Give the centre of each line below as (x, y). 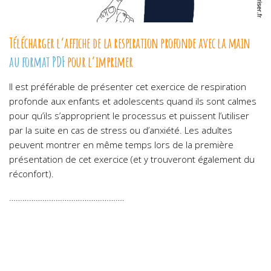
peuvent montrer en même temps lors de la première (121, 144)
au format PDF (37, 61)
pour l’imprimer (100, 61)
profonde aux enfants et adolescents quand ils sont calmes (133, 101)
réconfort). (31, 173)
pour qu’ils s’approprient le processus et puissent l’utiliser (129, 115)
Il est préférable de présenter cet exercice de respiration (128, 86)
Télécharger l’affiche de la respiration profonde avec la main (130, 42)
